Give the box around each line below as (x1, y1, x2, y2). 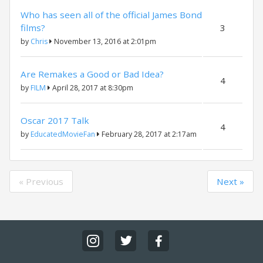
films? (21, 22, 45, 33)
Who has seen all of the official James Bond (21, 9, 202, 21)
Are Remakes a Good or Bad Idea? (21, 68, 164, 80)
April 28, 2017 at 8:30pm (50, 83, 133, 93)
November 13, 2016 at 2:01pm (52, 36, 156, 46)
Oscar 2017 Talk (21, 114, 89, 126)
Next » (217, 176, 244, 187)
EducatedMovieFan (31, 129, 95, 139)
